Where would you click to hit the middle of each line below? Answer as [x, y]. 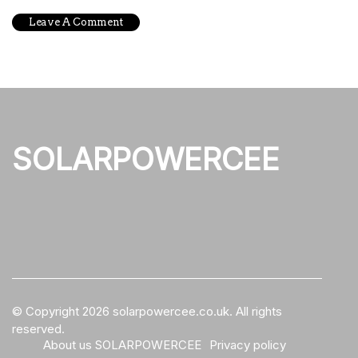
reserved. [38, 329]
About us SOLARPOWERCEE [122, 345]
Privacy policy [248, 345]
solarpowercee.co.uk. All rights [196, 312]
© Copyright [47, 312]
